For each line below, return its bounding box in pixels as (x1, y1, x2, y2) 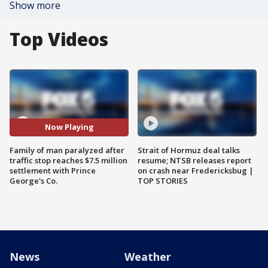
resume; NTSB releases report (138, 154, 251, 166)
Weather (124, 249, 171, 264)
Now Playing (44, 121, 94, 133)
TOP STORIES (138, 175, 188, 186)
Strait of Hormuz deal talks (138, 144, 240, 156)
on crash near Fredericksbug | (138, 165, 254, 176)
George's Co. (10, 175, 57, 186)
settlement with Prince (10, 165, 96, 176)
